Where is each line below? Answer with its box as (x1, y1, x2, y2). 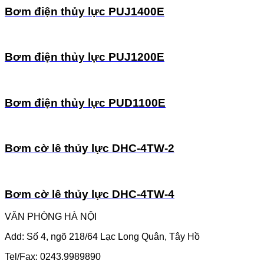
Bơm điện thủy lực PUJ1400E (5, 5, 164, 18)
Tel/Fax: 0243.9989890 (5, 252, 101, 262)
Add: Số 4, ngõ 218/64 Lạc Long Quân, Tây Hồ (5, 232, 200, 242)
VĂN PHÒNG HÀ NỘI (5, 212, 97, 222)
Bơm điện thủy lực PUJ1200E (5, 51, 164, 64)
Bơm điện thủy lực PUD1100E (5, 96, 166, 109)
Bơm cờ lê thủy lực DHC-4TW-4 (5, 187, 174, 200)
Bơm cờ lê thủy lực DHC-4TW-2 (5, 142, 174, 155)
